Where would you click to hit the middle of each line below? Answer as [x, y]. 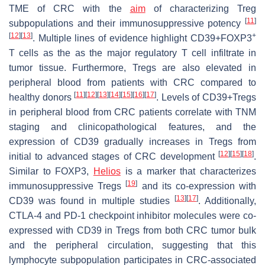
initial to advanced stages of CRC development [114, 156]
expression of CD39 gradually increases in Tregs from [132, 141]
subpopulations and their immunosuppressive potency [127, 23]
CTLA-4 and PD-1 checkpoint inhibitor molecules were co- [132, 215]
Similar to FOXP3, [51, 171]
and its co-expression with [197, 186]
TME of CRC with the [70, 8]
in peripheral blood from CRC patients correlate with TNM [132, 112]
